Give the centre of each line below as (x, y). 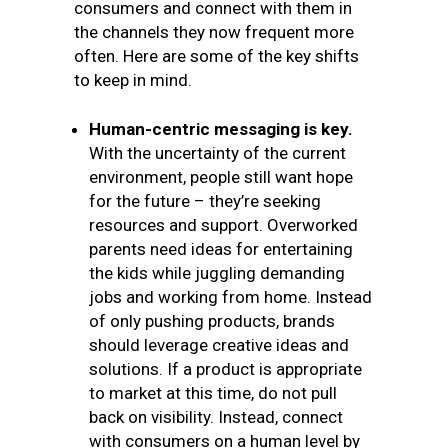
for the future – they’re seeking (205, 201)
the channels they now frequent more (214, 32)
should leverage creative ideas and (219, 345)
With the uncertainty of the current (217, 153)
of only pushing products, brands (212, 321)
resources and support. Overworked (223, 225)
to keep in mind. (133, 80)
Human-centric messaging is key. (221, 129)
